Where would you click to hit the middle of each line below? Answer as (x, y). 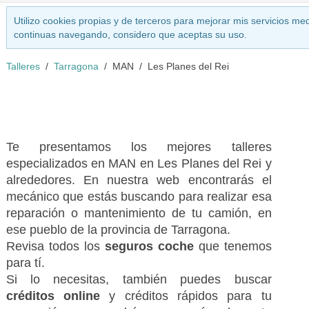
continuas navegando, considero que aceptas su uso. (130, 34)
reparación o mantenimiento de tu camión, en (139, 213)
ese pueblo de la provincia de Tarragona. (118, 230)
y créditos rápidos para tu (190, 296)
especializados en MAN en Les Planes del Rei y (139, 163)
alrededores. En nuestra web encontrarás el (139, 180)
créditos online (58, 296)
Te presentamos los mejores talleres (139, 147)
